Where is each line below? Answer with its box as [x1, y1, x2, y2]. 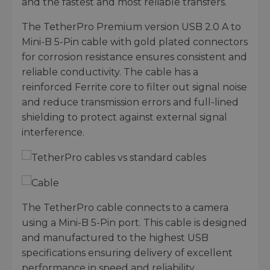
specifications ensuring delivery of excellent [22, 247, 233, 259]
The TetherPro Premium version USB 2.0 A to [22, 20, 241, 33]
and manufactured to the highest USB [22, 232, 209, 244]
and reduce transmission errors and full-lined [22, 96, 239, 108]
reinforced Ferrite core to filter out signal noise [22, 81, 247, 93]
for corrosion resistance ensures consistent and [22, 51, 247, 63]
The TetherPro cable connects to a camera [22, 202, 228, 214]
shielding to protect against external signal [22, 111, 227, 123]
